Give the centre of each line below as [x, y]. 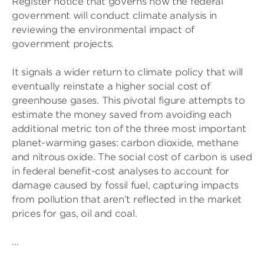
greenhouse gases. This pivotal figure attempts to [128, 100]
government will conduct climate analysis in [115, 16]
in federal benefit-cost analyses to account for [121, 171]
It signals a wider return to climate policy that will [128, 72]
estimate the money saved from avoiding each [122, 115]
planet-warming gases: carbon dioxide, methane [125, 143]
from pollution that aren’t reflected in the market [127, 199]
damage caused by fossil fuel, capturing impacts [125, 185]
